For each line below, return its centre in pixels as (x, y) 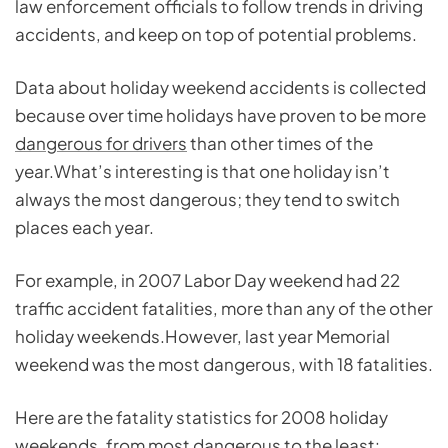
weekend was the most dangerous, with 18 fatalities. (224, 364)
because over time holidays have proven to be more (220, 115)
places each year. (84, 227)
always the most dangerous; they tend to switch (207, 199)
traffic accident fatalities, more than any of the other (224, 308)
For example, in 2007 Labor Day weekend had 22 (207, 280)
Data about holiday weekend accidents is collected (220, 87)
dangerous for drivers (101, 143)
